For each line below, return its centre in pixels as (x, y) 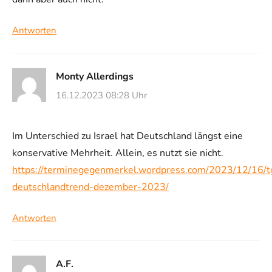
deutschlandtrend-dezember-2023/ (90, 187)
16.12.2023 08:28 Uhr (101, 96)
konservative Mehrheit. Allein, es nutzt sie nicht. (118, 153)
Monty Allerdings (95, 76)
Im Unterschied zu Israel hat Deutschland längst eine (127, 136)
